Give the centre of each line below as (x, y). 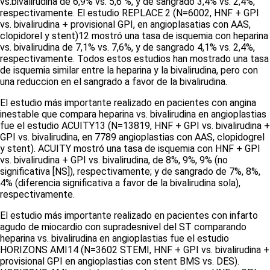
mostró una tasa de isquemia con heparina (180, 36)
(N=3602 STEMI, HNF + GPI (140, 250)
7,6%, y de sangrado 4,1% (164, 47)
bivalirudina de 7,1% (55, 47)
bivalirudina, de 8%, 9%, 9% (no (164, 160)
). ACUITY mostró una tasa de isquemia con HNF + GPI (146, 149)
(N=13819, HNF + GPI (154, 126)
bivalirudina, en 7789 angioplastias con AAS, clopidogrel (147, 137)
